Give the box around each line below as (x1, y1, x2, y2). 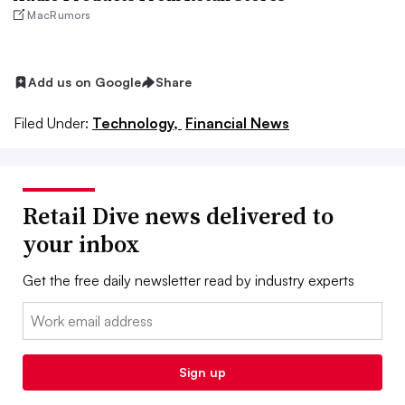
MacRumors (27, 8, 91, 22)
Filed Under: (14, 113, 89, 132)
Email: (23, 303, 60, 322)
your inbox (23, 227, 140, 260)
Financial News (185, 113, 289, 132)
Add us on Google (28, 74, 141, 90)
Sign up (179, 363, 226, 380)
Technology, (92, 113, 182, 132)
